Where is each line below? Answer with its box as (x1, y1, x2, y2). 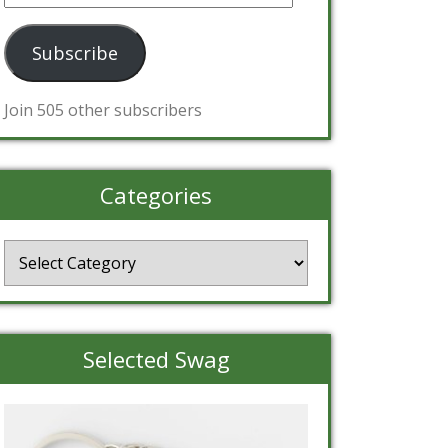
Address (3, 3, 63, 25)
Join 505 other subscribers (4, 99, 202, 121)
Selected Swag (82, 344, 230, 374)
